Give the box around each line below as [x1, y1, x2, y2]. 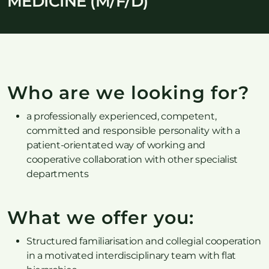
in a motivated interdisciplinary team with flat [26, 250, 236, 261]
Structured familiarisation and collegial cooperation [26, 235, 261, 247]
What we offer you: [7, 207, 194, 229]
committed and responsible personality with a [26, 125, 240, 136]
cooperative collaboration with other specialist [26, 154, 238, 165]
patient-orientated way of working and [26, 139, 206, 151]
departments [26, 168, 89, 180]
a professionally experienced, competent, [26, 110, 217, 122]
